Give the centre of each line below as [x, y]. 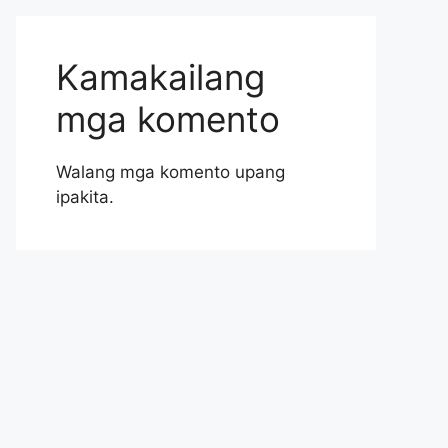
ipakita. [85, 197]
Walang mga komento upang [170, 172]
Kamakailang [160, 77]
